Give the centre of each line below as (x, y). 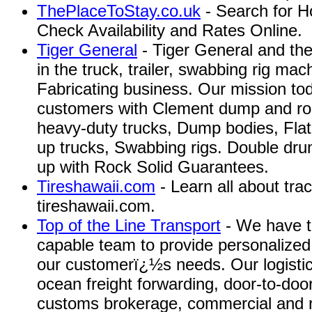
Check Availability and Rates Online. (170, 30)
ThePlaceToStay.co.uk (119, 11)
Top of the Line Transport (129, 225)
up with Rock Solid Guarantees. (153, 167)
